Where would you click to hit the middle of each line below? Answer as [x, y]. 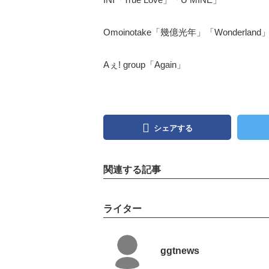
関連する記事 [132, 170]
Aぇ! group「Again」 [144, 65]
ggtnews [180, 251]
